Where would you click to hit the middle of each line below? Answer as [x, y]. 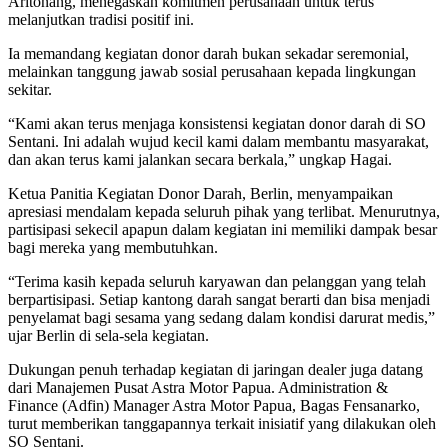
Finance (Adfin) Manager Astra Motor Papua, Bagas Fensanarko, [214, 405]
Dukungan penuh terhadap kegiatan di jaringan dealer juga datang [215, 369]
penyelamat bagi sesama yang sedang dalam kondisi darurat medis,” [221, 317]
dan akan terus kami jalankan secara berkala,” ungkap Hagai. [200, 159]
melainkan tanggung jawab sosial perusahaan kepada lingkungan [212, 71]
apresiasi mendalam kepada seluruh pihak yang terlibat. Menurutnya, [224, 211]
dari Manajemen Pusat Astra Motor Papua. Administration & [198, 387]
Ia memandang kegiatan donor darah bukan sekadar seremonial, [208, 53]
